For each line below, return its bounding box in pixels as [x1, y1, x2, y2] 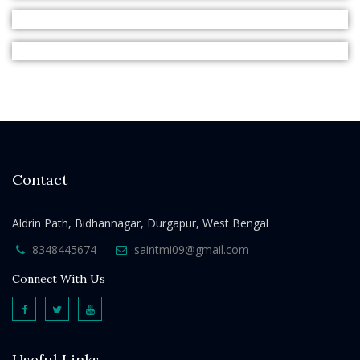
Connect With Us [12, 272, 105, 286]
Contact [12, 170, 67, 189]
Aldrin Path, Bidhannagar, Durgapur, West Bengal [12, 215, 268, 231]
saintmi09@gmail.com [134, 242, 249, 257]
